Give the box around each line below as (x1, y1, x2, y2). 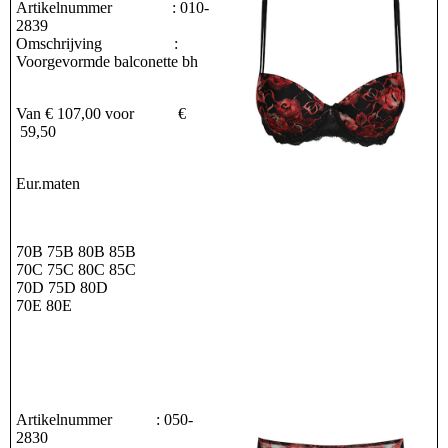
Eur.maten (16, 175, 80, 193)
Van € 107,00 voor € (16, 105, 186, 123)
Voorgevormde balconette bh (16, 53, 198, 71)
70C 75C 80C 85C (16, 261, 136, 279)
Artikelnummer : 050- (16, 411, 193, 429)
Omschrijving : (16, 35, 178, 53)
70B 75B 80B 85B (16, 243, 136, 261)
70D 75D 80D (16, 279, 112, 297)
